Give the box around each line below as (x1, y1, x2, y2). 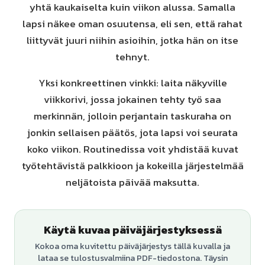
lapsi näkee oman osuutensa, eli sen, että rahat (22, 16, 243, 31)
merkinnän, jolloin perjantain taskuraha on (34, 108, 231, 124)
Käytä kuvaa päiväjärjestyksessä (43, 222, 222, 238)
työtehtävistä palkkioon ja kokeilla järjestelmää (21, 158, 244, 173)
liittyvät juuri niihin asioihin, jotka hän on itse (27, 33, 238, 48)
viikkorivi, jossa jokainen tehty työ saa (44, 92, 221, 107)
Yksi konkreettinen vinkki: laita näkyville (38, 75, 227, 91)
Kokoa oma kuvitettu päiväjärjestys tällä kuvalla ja (35, 240, 230, 253)
